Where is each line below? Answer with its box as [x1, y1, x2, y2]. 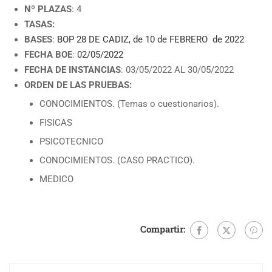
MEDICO [39, 174, 73, 185]
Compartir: [140, 222, 185, 235]
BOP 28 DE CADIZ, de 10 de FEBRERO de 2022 [57, 34, 244, 45]
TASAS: [24, 19, 55, 30]
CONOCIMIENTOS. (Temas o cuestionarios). [39, 98, 219, 109]
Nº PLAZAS [24, 4, 72, 15]
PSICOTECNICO [39, 136, 103, 147]
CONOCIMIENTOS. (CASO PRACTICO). [39, 155, 195, 166]
